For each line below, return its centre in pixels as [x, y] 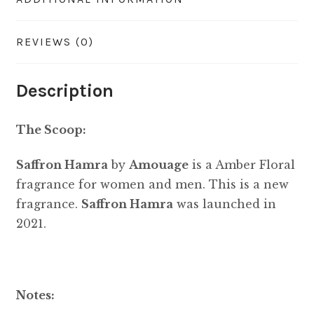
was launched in [224, 204]
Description [64, 90]
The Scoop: [51, 129]
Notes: [35, 295]
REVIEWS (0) [55, 42]
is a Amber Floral [241, 165]
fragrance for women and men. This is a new [152, 185]
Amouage [158, 165]
